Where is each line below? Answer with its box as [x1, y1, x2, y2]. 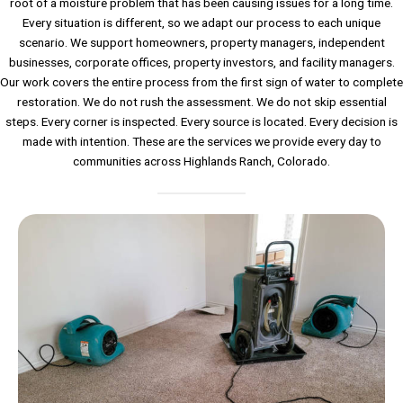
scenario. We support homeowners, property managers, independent [18, 35, 385, 50]
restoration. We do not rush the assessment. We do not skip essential [16, 94, 387, 110]
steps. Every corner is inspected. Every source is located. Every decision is [5, 114, 398, 130]
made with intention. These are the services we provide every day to [22, 134, 381, 149]
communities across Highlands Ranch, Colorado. [73, 154, 330, 169]
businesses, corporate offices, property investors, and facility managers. [8, 55, 395, 70]
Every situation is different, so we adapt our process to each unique [22, 15, 381, 31]
